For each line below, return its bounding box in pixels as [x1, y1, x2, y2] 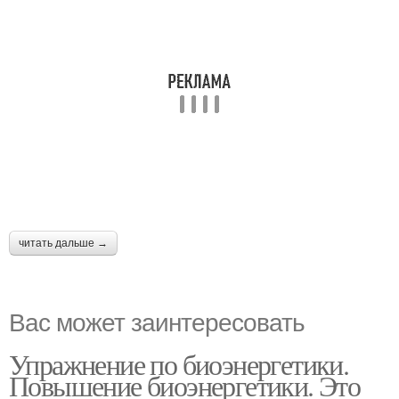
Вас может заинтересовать [9, 302, 305, 338]
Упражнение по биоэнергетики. [9, 344, 349, 383]
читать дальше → [19, 236, 108, 249]
